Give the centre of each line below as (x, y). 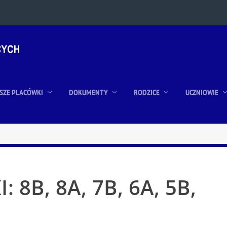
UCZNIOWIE (202, 92)
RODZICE (147, 92)
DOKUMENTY (88, 92)
